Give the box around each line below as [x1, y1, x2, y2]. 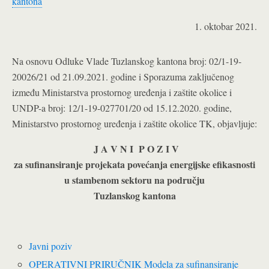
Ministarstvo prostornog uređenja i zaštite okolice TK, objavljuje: [12, 117, 257, 130]
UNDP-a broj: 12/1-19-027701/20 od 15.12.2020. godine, [12, 101, 232, 114]
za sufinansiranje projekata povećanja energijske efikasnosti [14, 157, 255, 171]
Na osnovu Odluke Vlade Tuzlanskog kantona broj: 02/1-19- [12, 55, 241, 67]
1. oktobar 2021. [195, 20, 257, 32]
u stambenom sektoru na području [64, 173, 205, 187]
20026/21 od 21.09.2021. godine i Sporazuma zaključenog [12, 70, 234, 83]
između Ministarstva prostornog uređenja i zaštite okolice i [12, 86, 232, 98]
